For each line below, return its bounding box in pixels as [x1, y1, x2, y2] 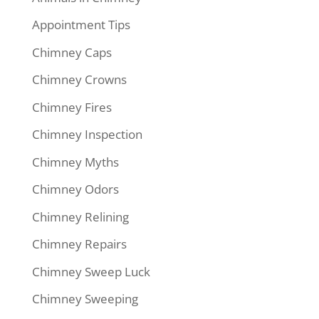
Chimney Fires [31, 98, 112, 115]
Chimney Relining [31, 208, 129, 225]
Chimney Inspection [31, 126, 142, 143]
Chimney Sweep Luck [31, 263, 150, 280]
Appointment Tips [31, 16, 130, 33]
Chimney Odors [31, 181, 119, 198]
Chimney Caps [31, 43, 112, 61]
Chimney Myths [31, 153, 119, 170]
